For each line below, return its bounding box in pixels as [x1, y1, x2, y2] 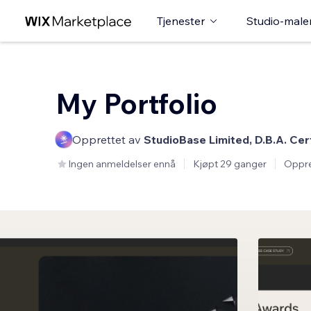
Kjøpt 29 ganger [193, 158, 267, 170]
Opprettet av [72, 133, 144, 146]
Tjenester [157, 14, 205, 28]
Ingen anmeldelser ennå [68, 158, 176, 170]
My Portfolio [56, 86, 217, 121]
